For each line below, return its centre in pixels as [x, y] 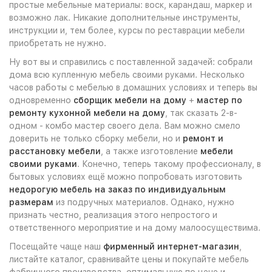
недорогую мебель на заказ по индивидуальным [117, 189]
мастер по [219, 100]
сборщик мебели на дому [129, 100]
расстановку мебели [55, 151]
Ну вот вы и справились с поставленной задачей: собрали [131, 62]
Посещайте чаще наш [56, 246]
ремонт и [203, 138]
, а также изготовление [151, 151]
